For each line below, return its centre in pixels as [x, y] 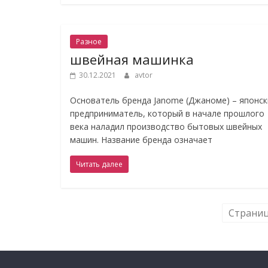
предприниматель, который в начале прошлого [167, 113]
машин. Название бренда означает [141, 140]
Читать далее [99, 164]
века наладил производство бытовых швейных [166, 127]
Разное [89, 42]
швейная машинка [132, 59]
